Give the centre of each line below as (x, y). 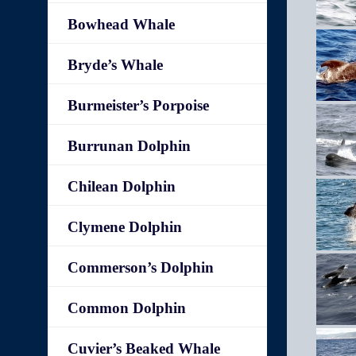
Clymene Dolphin (125, 227)
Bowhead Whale (122, 24)
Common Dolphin (127, 308)
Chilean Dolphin (122, 186)
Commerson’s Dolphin (141, 267)
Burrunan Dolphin (130, 146)
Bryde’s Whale (116, 65)
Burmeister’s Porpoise (139, 105)
